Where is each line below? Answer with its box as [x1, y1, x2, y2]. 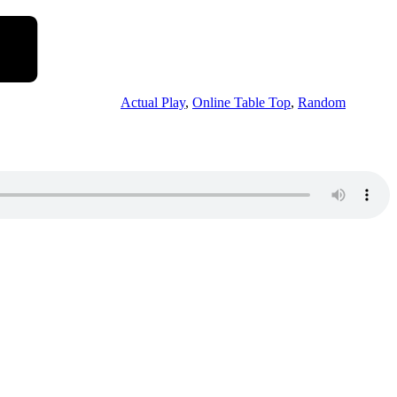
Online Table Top [192, 95, 291, 111]
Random [298, 95, 346, 111]
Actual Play [121, 95, 185, 111]
